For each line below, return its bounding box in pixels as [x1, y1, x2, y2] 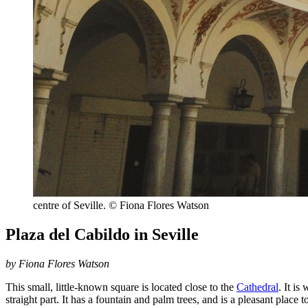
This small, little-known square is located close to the [5, 281, 236, 294]
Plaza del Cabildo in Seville [5, 225, 199, 244]
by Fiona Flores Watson [5, 258, 109, 270]
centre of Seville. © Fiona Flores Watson [33, 199, 209, 212]
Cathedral [236, 281, 278, 294]
